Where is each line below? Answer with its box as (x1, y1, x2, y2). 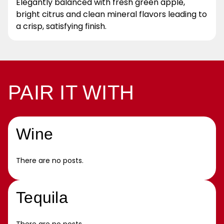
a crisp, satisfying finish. (16, 20, 106, 32)
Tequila (16, 188, 68, 206)
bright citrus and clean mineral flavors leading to (16, 8, 207, 20)
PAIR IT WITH (8, 81, 134, 103)
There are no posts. (16, 155, 83, 165)
